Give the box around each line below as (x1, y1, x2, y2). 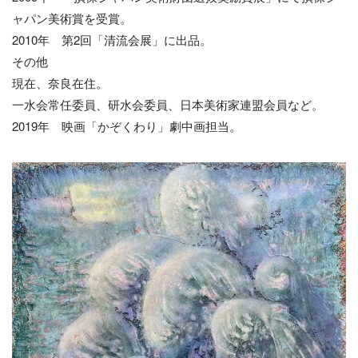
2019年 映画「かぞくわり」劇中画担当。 (12, 117, 241, 134)
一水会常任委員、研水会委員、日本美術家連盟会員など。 (12, 95, 324, 113)
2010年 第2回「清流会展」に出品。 (12, 30, 212, 48)
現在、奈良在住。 (12, 74, 108, 91)
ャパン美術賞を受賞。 (12, 9, 132, 26)
